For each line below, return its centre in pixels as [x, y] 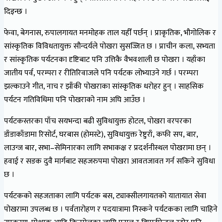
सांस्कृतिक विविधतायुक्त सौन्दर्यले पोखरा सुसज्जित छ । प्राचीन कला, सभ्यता [110, 46]
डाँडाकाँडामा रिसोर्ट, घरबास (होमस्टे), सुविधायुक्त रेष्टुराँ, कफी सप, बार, [101, 134]
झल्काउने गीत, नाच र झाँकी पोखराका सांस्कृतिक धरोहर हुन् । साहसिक [104, 86]
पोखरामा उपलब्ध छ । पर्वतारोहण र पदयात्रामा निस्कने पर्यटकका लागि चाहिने [111, 209]
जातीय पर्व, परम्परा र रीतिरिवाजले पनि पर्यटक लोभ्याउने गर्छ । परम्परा [101, 73]
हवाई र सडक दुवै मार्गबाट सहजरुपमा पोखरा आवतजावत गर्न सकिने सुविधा [110, 161]
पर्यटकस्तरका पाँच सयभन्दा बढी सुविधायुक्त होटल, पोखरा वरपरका [98, 121]
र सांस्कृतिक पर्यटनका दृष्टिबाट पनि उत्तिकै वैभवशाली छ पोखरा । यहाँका [105, 59]
